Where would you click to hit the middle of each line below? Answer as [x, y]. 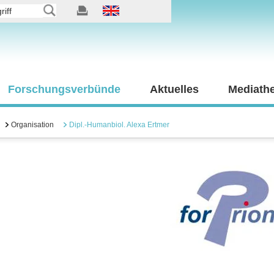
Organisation [32, 125]
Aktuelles [174, 89]
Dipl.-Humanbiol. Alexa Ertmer [119, 125]
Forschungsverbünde [64, 89]
